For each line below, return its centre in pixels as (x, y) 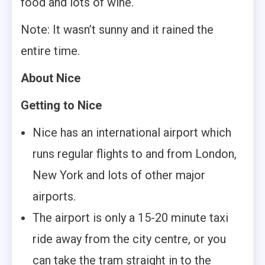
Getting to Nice (61, 106)
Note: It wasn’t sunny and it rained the (117, 30)
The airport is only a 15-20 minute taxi (130, 218)
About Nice (51, 78)
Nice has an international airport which (132, 133)
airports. (54, 197)
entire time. (50, 51)
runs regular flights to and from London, (135, 154)
